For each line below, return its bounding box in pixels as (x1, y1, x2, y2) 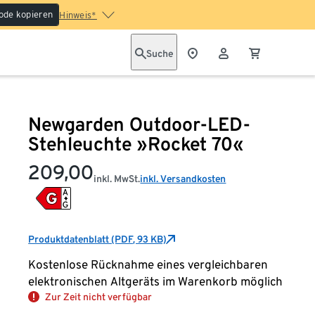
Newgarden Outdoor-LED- (28, 113, 251, 135)
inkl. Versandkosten (140, 173, 226, 184)
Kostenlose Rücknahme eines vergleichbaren (28, 257, 269, 271)
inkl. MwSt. (94, 173, 141, 184)
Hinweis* (59, 10, 97, 20)
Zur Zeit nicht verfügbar (45, 291, 153, 302)
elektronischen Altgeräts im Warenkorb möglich (28, 274, 283, 288)
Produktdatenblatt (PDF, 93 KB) (28, 233, 167, 245)
